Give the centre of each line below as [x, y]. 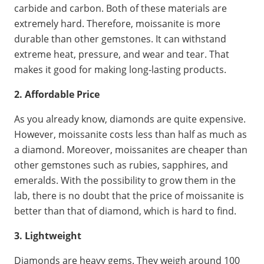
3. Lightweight [48, 235]
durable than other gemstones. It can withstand [120, 39]
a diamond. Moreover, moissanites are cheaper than [131, 149]
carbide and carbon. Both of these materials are [121, 8]
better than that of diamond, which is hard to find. [125, 211]
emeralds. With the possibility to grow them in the [125, 180]
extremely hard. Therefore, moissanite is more [117, 23]
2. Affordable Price [57, 94]
